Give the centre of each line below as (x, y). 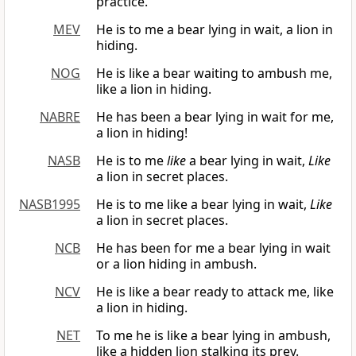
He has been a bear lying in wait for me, (215, 117)
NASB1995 (50, 205)
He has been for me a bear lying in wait (213, 248)
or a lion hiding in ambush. (176, 264)
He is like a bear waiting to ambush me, (214, 74)
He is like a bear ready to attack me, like (215, 292)
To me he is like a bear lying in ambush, (213, 336)
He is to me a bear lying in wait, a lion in (215, 30)
